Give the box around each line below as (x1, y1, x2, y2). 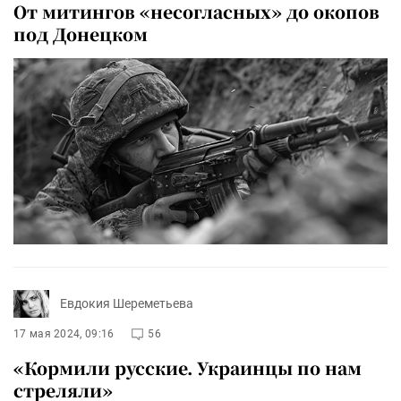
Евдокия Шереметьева (60, 296, 193, 311)
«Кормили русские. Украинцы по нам (13, 354, 362, 380)
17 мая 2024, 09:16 (13, 327, 115, 340)
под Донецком (13, 21, 148, 47)
